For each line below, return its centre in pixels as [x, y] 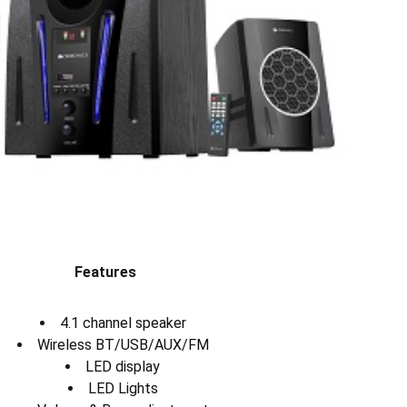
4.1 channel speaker [123, 323]
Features [105, 273]
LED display [123, 367]
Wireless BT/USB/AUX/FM [123, 345]
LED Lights [123, 389]
